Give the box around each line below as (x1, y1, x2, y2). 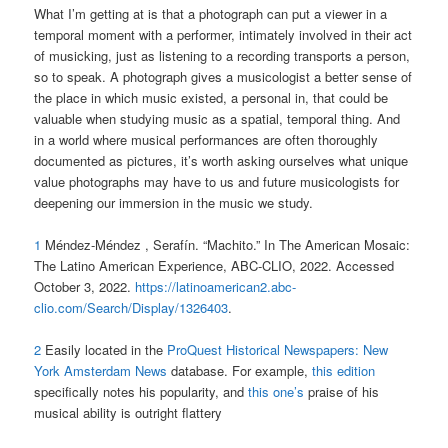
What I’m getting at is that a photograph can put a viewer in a (34, 3, 388, 23)
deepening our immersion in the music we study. (34, 192, 314, 212)
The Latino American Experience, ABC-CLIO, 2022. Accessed (34, 255, 395, 275)
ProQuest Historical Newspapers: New (167, 339, 389, 359)
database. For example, (167, 360, 313, 380)
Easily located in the (45, 339, 168, 359)
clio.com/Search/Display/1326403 (34, 297, 229, 317)
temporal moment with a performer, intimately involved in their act (34, 24, 413, 44)
